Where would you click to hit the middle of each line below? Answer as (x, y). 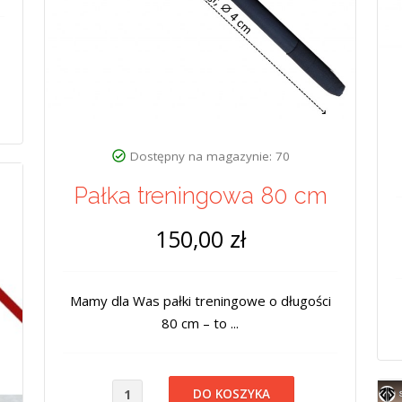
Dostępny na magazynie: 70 (210, 156)
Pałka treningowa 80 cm (200, 195)
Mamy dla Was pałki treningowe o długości (200, 300)
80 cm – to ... (200, 323)
